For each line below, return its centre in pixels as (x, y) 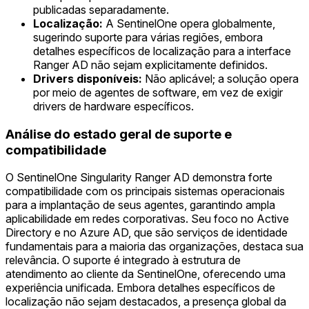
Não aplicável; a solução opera (220, 79)
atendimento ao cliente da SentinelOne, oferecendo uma (146, 274)
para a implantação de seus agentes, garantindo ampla (140, 205)
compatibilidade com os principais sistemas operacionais (145, 191)
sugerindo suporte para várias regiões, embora (148, 37)
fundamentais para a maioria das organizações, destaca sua (154, 247)
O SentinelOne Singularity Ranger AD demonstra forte (139, 178)
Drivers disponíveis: (88, 79)
